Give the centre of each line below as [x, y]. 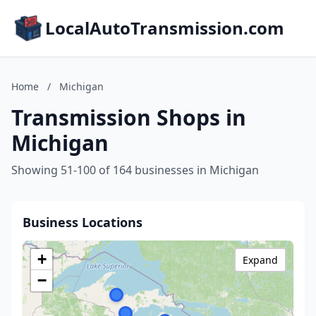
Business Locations [83, 222]
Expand [260, 260]
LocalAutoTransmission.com [165, 28]
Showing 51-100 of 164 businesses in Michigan [135, 170]
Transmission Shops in [129, 117]
